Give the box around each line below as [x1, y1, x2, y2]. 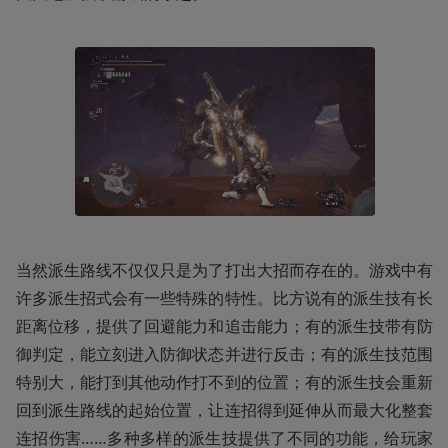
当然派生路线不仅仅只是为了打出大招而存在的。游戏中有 [16, 259, 433, 281]
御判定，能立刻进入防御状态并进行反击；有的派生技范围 [16, 343, 433, 365]
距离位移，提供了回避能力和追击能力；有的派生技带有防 [16, 315, 433, 337]
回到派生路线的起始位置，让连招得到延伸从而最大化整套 [16, 399, 433, 421]
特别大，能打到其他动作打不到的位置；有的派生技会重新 [16, 371, 433, 393]
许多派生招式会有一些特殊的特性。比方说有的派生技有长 [16, 287, 433, 309]
